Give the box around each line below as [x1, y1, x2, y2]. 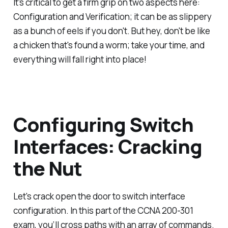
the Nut [13, 154, 82, 181]
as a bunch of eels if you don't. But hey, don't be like [13, 25, 210, 37]
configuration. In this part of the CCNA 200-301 [13, 205, 193, 217]
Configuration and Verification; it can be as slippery [13, 11, 212, 23]
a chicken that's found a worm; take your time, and [13, 39, 205, 51]
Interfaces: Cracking [13, 132, 202, 159]
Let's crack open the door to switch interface [13, 190, 185, 203]
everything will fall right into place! [13, 53, 147, 66]
